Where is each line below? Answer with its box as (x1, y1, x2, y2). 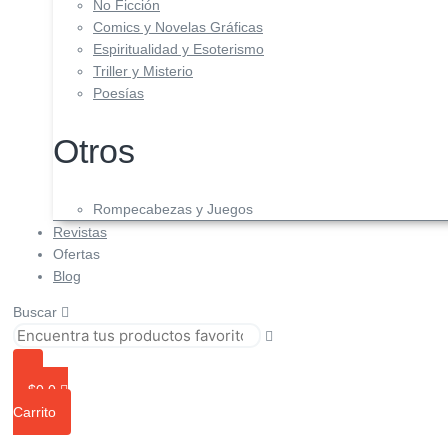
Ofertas (53, 245, 100, 262)
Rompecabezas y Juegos (93, 200, 253, 217)
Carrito (13, 403, 56, 420)
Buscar (13, 303, 61, 320)
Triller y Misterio (93, 63, 193, 80)
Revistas (53, 223, 107, 240)
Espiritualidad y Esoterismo (93, 41, 264, 58)
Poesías (93, 85, 144, 102)
